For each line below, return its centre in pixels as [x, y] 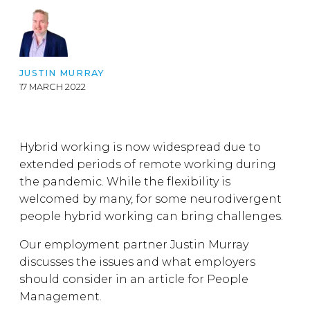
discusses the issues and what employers [137, 262]
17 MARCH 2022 [53, 87]
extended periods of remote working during [148, 164]
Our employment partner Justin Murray [134, 245]
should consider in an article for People [134, 279]
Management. [61, 297]
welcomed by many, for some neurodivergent [151, 199]
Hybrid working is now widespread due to [140, 147]
